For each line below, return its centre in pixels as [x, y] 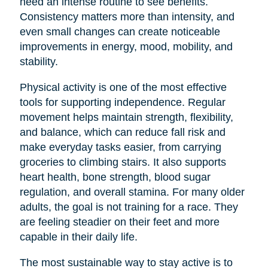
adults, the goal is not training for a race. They [129, 207]
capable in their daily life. [78, 237]
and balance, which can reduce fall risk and [122, 132]
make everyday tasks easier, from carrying [120, 147]
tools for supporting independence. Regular [122, 102]
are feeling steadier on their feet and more [119, 222]
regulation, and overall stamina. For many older [132, 192]
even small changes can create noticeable [120, 31]
